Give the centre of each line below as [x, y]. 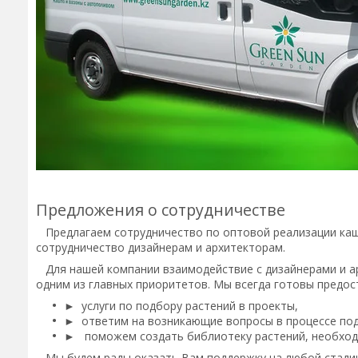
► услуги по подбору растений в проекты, [181, 306]
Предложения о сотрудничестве [161, 210]
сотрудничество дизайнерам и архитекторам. [161, 247]
